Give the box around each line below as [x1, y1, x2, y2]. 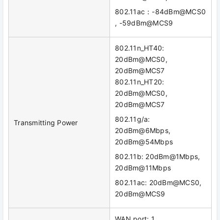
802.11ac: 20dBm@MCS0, [115, 178, 202, 187]
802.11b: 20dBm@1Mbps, [115, 152, 200, 161]
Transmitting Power [14, 118, 78, 127]
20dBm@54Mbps [115, 137, 173, 146]
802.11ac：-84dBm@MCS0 [115, 7, 206, 16]
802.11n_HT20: [115, 78, 165, 86]
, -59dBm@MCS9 [115, 19, 173, 27]
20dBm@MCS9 [115, 190, 165, 198]
